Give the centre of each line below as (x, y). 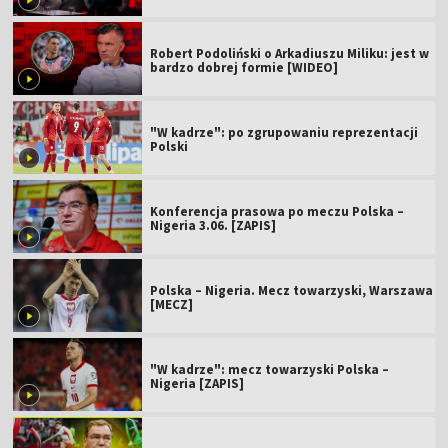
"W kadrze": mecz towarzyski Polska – (270, 369)
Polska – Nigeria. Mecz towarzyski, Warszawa (292, 290)
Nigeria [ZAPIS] (197, 383)
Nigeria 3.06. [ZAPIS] (213, 225)
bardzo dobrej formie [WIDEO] (244, 67)
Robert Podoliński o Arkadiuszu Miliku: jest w (290, 53)
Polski (169, 146)
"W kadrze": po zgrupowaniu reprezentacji (284, 132)
